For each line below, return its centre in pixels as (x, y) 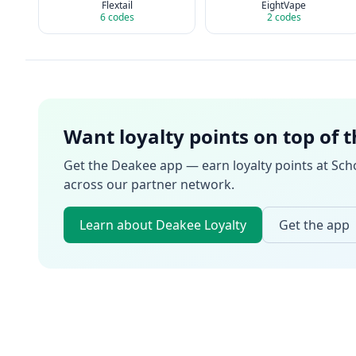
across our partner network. (149, 184)
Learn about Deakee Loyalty (163, 225)
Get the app (314, 225)
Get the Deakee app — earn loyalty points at (197, 165)
